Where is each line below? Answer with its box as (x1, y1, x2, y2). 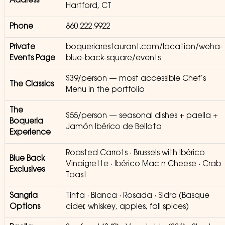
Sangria (9, 192, 38, 200)
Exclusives (9, 166, 45, 174)
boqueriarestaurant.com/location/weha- (65, 44, 223, 51)
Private (9, 44, 35, 51)
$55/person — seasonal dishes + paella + (65, 113, 218, 120)
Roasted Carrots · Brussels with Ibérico (65, 150, 205, 157)
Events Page (9, 55, 55, 62)
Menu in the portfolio (65, 86, 145, 94)
